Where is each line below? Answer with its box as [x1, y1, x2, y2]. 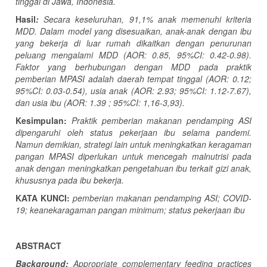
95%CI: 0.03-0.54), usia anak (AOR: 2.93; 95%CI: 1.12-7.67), [15, 85, 252, 97]
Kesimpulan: [15, 114, 67, 127]
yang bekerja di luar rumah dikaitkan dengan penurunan [15, 37, 252, 49]
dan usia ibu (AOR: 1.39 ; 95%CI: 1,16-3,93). [15, 97, 185, 109]
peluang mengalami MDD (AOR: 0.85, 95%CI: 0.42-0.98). [15, 49, 252, 61]
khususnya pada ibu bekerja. [15, 174, 124, 187]
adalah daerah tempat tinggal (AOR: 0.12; [84, 73, 252, 85]
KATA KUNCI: [15, 192, 70, 204]
